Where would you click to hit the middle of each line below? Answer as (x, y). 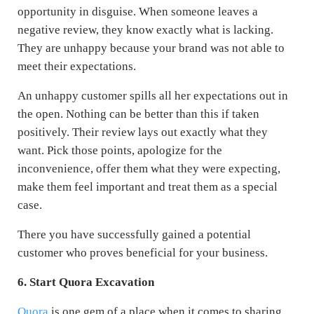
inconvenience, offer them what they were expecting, (149, 168)
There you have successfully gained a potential (134, 234)
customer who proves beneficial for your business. (143, 252)
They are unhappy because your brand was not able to (151, 48)
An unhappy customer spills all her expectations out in (153, 95)
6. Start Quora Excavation (86, 282)
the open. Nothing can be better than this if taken (138, 114)
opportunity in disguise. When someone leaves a (138, 11)
